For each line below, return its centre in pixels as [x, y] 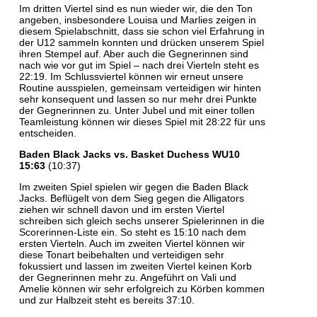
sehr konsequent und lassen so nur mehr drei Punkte [138, 99]
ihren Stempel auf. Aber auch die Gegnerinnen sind [134, 53]
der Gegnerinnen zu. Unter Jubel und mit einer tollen [137, 110]
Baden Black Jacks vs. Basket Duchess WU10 [130, 154]
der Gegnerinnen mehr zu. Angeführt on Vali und [128, 277]
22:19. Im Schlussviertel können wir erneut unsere [132, 76]
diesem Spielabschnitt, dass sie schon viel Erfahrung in [142, 31]
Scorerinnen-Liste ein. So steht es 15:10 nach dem [133, 232]
